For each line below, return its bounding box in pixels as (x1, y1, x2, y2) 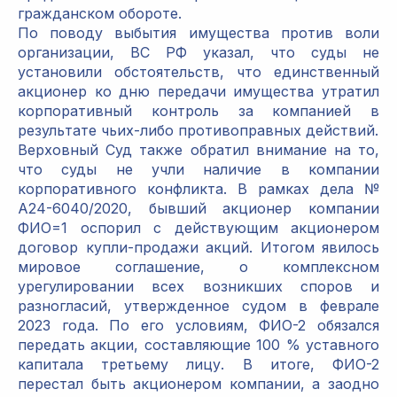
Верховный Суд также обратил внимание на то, (18, 141, 379, 160)
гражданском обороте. (18, 4, 182, 23)
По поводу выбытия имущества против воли (18, 24, 379, 43)
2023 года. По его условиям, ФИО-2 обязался (18, 316, 379, 335)
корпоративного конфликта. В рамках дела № (18, 180, 379, 198)
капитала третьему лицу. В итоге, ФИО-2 (18, 355, 379, 374)
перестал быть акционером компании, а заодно (18, 375, 379, 393)
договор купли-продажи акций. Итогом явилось (18, 238, 379, 257)
